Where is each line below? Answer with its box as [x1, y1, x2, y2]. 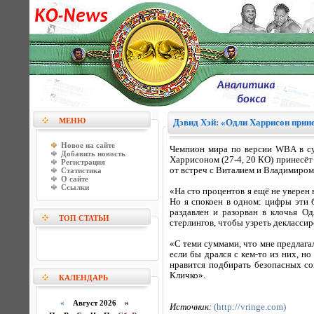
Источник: [170, 302, 214, 312]
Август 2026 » [64, 299, 129, 307]
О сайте [61, 175, 88, 183]
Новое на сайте [61, 141, 115, 149]
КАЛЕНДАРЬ [59, 273, 108, 282]
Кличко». [170, 271, 205, 280]
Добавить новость [61, 149, 125, 158]
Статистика [61, 166, 102, 175]
